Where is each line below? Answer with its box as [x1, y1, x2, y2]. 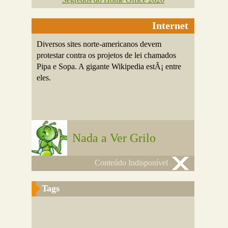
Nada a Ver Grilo [72, 131, 156, 145]
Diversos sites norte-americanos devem [37, 40, 162, 48]
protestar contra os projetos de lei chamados [37, 51, 177, 60]
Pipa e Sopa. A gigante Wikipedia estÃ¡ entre [37, 62, 182, 71]
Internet [152, 20, 189, 31]
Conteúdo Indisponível [95, 158, 168, 167]
